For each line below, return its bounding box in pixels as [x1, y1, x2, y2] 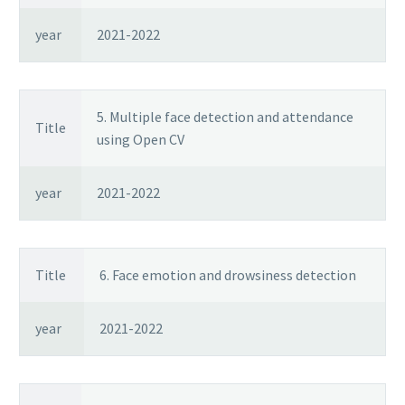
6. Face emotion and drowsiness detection [99, 266, 356, 285]
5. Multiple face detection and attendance [97, 108, 353, 127]
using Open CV [97, 130, 184, 149]
